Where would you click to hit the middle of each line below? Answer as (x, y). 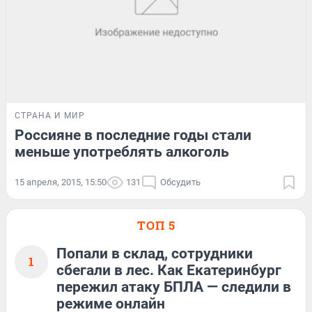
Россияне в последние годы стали (133, 135)
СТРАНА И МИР (50, 115)
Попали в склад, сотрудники (155, 253)
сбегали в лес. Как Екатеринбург (169, 270)
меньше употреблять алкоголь (122, 151)
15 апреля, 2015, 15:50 (61, 182)
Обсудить (180, 182)
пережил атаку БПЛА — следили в (174, 287)
